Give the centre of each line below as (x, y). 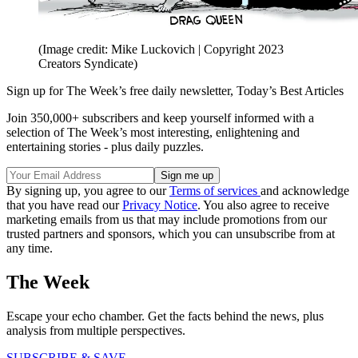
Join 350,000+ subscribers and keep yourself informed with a (160, 117)
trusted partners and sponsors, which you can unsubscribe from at (171, 233)
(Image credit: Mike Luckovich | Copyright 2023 (161, 49)
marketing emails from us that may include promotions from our (167, 219)
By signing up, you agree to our (88, 190)
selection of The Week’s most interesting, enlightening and (153, 132)
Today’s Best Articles (290, 90)
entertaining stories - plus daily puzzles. (105, 146)
